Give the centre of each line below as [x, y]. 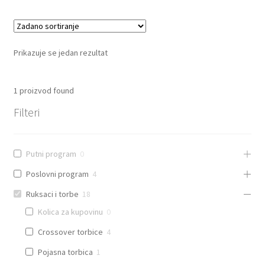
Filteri [26, 112]
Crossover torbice [70, 232]
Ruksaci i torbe [52, 194]
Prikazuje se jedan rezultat [60, 53]
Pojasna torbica [65, 252]
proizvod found [46, 90]
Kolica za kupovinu [70, 211]
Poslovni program [57, 174]
